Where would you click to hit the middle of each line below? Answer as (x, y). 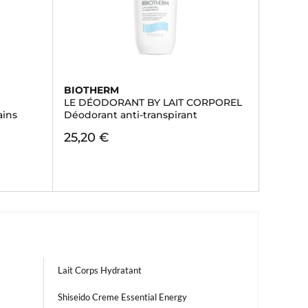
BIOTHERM (91, 90)
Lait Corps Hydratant (100, 270)
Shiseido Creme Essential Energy (122, 297)
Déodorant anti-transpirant (130, 115)
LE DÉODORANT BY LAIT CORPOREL (153, 102)
